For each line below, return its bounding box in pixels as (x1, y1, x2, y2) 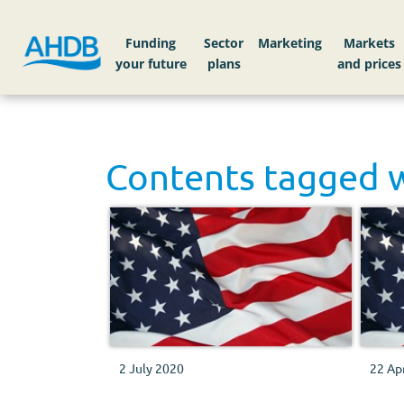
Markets (344, 34, 396, 52)
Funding (125, 34, 177, 52)
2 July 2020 (119, 360, 184, 377)
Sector (204, 34, 244, 52)
